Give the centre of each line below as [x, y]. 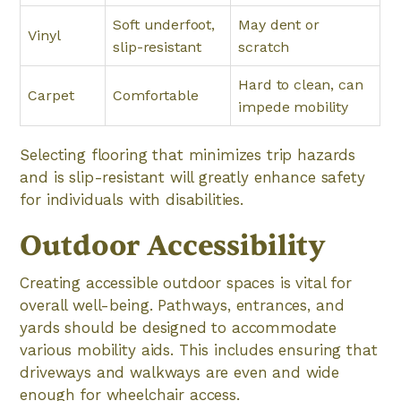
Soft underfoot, [164, 25]
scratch [264, 47]
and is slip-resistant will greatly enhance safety [192, 177]
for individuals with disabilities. [132, 200]
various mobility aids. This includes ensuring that [199, 350]
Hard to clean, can [301, 85]
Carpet [51, 95]
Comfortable [156, 95]
